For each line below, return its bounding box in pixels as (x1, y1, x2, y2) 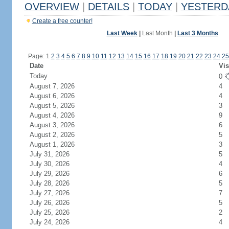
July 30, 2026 (29, 160, 70, 168)
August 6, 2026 (29, 92, 75, 100)
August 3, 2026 (29, 121, 75, 129)
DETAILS (87, 1, 129, 12)
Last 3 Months (177, 30, 218, 37)
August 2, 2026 (29, 131, 75, 139)
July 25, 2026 (29, 209, 70, 216)
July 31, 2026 (29, 150, 70, 158)
